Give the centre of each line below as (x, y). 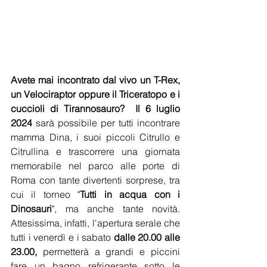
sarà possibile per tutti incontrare (106, 122)
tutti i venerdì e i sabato (62, 237)
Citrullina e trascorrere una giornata (95, 151)
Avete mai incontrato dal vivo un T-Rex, (95, 80)
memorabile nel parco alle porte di (95, 165)
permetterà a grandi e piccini (111, 251)
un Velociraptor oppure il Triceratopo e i (95, 94)
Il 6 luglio (158, 108)
